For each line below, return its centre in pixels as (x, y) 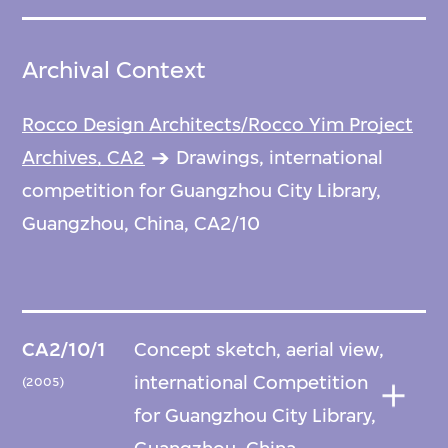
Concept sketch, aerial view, (258, 349)
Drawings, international (280, 158)
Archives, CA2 (84, 158)
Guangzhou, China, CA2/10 (141, 224)
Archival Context (114, 70)
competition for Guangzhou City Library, (202, 191)
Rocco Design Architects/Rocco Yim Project (218, 125)
